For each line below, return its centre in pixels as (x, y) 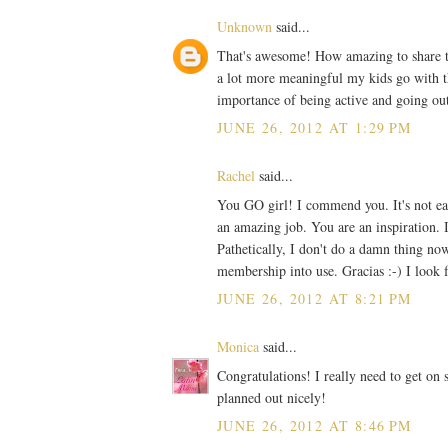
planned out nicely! (271, 397)
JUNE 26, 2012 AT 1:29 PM (314, 127)
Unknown (244, 26)
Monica (238, 346)
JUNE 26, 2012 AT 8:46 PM (314, 425)
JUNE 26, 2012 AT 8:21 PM (314, 298)
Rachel (236, 175)
